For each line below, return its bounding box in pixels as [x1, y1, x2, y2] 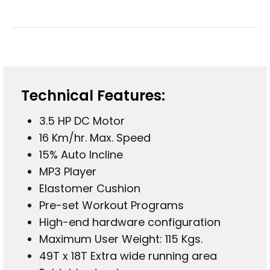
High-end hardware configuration [39, 215, 221, 230]
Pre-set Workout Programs [39, 198, 184, 213]
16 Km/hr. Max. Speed [39, 130, 151, 146]
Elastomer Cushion [39, 181, 141, 196]
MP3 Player [39, 164, 97, 180]
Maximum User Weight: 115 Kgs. [39, 231, 203, 247]
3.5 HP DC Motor [39, 113, 125, 129]
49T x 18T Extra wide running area [39, 248, 218, 264]
